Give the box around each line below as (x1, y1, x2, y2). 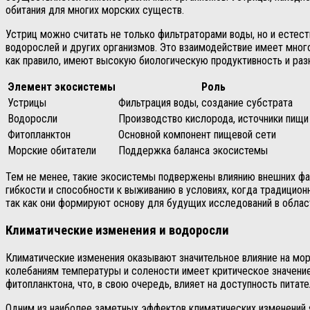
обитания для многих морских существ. (6, 3, 184, 17)
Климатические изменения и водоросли (6, 222, 229, 238)
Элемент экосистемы (8, 80, 116, 94)
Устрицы (8, 96, 46, 110)
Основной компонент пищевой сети (118, 128, 276, 142)
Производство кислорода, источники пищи (118, 112, 309, 126)
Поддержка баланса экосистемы (118, 144, 268, 158)
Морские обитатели (8, 144, 96, 158)
